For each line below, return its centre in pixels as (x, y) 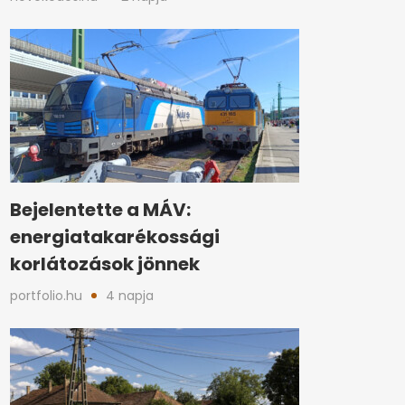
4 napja (130, 296)
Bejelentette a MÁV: (100, 210)
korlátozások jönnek (105, 264)
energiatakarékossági (115, 237)
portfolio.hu (46, 296)
